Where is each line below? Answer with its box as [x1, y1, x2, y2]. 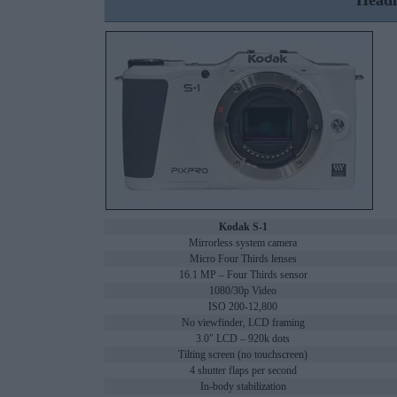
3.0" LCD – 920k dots [196, 332, 290, 346]
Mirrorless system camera [189, 237, 297, 250]
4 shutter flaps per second [189, 364, 297, 378]
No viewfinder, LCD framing [181, 316, 305, 330]
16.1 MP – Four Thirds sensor [178, 269, 307, 282]
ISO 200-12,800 [208, 300, 277, 314]
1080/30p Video [209, 284, 276, 298]
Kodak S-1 [218, 221, 268, 234]
